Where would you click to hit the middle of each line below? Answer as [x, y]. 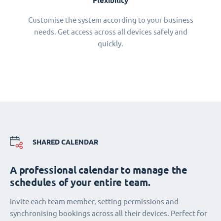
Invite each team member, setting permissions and [94, 201]
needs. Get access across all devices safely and [110, 32]
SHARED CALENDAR [65, 142]
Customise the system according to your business [110, 20]
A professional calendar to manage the [99, 170]
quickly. [110, 43]
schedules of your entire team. [80, 182]
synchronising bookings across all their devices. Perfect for [109, 213]
